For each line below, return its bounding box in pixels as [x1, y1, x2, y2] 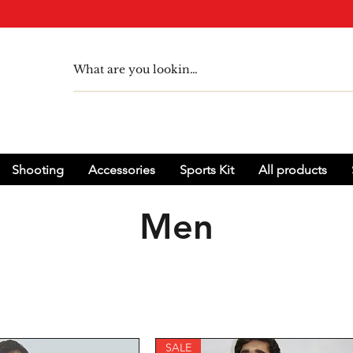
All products [258, 162, 327, 177]
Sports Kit [180, 162, 234, 177]
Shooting [12, 162, 64, 177]
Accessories [88, 162, 155, 177]
